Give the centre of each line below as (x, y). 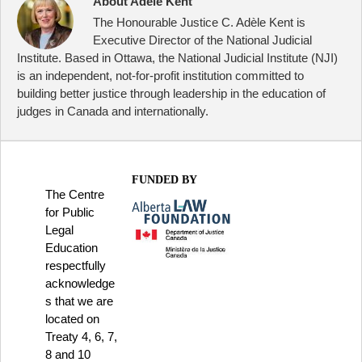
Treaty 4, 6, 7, (81, 337)
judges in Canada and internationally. (113, 111)
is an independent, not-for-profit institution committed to (160, 76)
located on (72, 319)
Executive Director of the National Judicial (202, 40)
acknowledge (80, 283)
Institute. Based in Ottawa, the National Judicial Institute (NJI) (177, 58)
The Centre (75, 194)
